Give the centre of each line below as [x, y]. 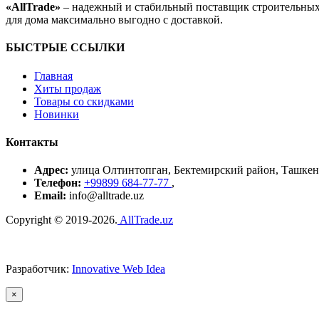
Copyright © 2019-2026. [62, 220]
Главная [53, 75]
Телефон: [59, 183]
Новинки [57, 114]
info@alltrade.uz [106, 196]
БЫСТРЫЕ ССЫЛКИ [65, 48]
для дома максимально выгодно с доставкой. [114, 19]
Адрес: [53, 170]
